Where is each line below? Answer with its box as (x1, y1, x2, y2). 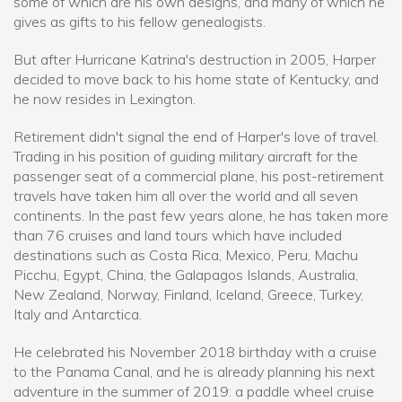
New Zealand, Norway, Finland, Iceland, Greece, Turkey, (13, 284, 363, 303)
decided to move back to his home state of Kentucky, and (13, 69, 379, 88)
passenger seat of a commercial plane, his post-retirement (13, 166, 384, 185)
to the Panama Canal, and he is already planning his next (13, 362, 375, 380)
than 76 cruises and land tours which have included (13, 225, 342, 244)
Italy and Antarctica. (13, 304, 142, 323)
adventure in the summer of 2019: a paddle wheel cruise (13, 381, 374, 400)
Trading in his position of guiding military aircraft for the (13, 146, 358, 165)
